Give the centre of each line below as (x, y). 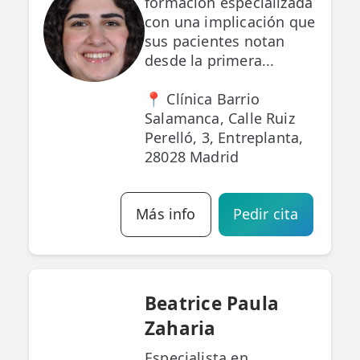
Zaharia (180, 329)
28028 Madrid (192, 157)
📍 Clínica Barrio (202, 99)
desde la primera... (210, 61)
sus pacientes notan (215, 41)
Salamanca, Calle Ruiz (220, 119)
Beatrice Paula (212, 304)
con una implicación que (230, 22)
